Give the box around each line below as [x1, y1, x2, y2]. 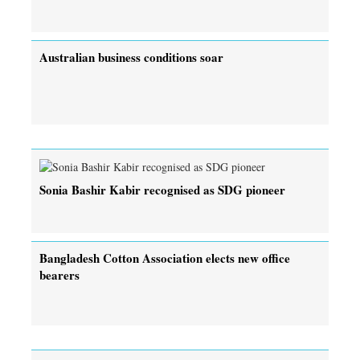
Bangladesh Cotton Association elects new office [39, 248, 290, 267]
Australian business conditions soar [39, 47, 223, 66]
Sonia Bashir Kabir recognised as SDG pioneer [39, 180, 285, 198]
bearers [39, 265, 80, 284]
